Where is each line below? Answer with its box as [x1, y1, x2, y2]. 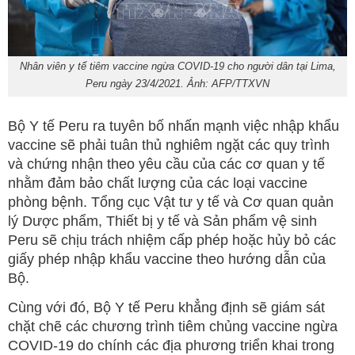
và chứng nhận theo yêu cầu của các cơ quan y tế [8, 156, 325, 173]
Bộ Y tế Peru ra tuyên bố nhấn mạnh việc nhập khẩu [8, 118, 339, 135]
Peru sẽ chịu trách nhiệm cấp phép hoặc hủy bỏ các [8, 232, 336, 249]
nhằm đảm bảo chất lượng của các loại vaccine [8, 175, 307, 192]
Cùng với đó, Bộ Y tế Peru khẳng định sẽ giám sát [8, 300, 325, 316]
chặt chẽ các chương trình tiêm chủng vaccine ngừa [8, 319, 338, 335]
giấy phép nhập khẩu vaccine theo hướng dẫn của [8, 251, 326, 268]
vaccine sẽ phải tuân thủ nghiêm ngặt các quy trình [8, 137, 330, 154]
